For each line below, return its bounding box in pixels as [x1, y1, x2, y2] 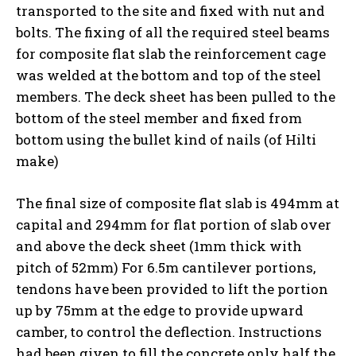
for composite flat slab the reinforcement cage [16, 44, 326, 63]
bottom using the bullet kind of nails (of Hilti [16, 130, 316, 149]
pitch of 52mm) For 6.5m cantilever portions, [16, 257, 315, 277]
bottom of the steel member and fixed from [16, 108, 302, 127]
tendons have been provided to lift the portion [16, 279, 328, 298]
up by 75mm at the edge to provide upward [16, 300, 304, 319]
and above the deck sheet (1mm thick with [16, 236, 302, 255]
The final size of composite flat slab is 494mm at [16, 193, 339, 212]
